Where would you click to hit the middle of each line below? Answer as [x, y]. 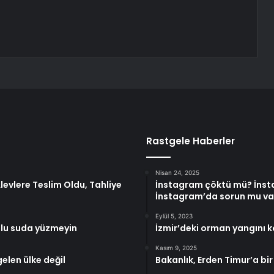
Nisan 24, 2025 [177, 173]
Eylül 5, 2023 [174, 216]
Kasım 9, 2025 [176, 248]
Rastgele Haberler [191, 141]
